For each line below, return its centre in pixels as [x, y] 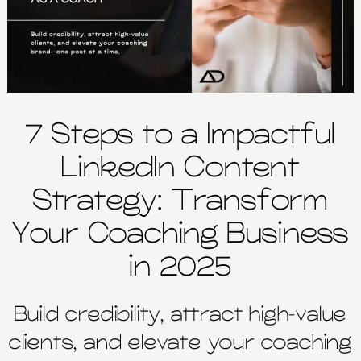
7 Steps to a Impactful [180, 136]
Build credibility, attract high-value [180, 316]
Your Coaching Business [180, 235]
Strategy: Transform [180, 202]
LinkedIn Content [180, 169]
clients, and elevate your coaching [180, 344]
